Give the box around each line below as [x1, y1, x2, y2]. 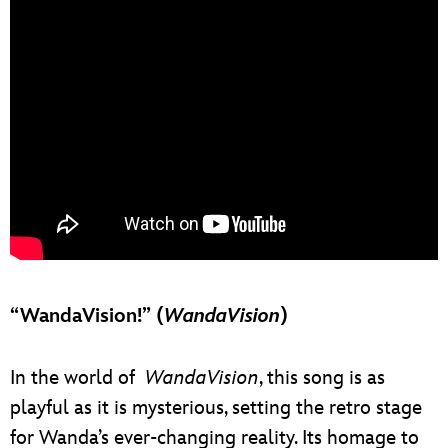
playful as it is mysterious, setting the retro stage [10, 395, 422, 420]
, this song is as [259, 365, 385, 390]
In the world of [10, 365, 145, 390]
